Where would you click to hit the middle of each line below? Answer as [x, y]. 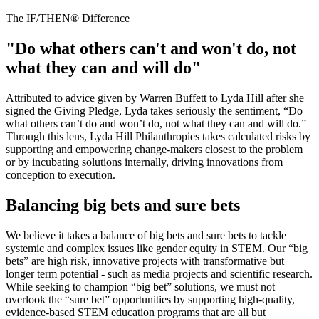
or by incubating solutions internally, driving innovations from [144, 162]
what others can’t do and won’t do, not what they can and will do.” [156, 123]
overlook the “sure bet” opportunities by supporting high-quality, [150, 299]
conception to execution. [61, 174]
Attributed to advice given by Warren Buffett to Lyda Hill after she [155, 98]
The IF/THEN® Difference [68, 19]
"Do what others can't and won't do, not [151, 49]
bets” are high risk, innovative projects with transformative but [145, 261]
